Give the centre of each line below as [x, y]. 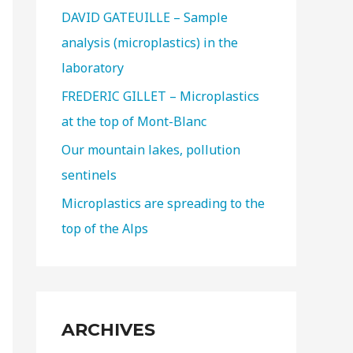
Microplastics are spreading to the [163, 203]
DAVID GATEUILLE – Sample [145, 17]
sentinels [89, 175]
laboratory [93, 68]
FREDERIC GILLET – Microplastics [160, 96]
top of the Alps [105, 229]
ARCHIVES [108, 330]
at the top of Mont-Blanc [134, 121]
